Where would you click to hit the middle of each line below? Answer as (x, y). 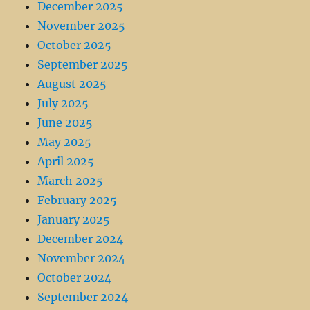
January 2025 (74, 220)
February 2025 (77, 200)
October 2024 (75, 278)
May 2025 (65, 142)
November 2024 (82, 258)
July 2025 (63, 103)
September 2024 (83, 297)
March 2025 (71, 181)
